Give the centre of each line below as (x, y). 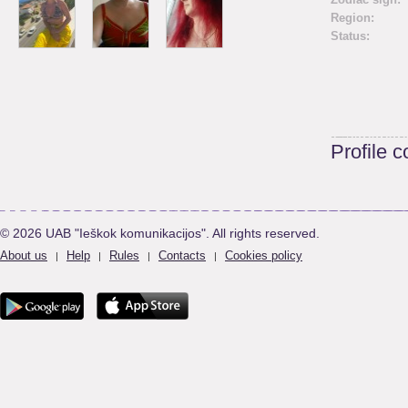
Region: (352, 18)
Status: (350, 36)
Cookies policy (264, 255)
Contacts (182, 255)
